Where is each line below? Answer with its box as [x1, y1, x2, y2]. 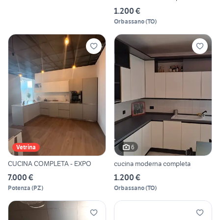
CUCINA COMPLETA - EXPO [8, 159, 91, 168]
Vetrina [16, 143, 36, 151]
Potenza [8, 184, 30, 192]
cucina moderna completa [114, 159, 191, 168]
